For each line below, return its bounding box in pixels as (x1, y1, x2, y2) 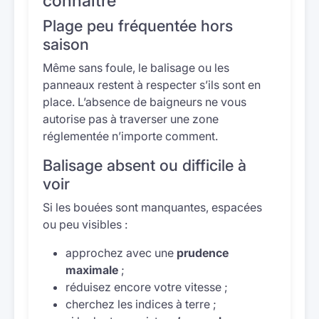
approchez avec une (66, 246, 177, 260)
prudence (177, 246, 229, 260)
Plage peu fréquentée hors (43, 16, 233, 35)
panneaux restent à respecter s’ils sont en (43, 78, 261, 92)
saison (43, 35, 89, 53)
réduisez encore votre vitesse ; (66, 280, 228, 294)
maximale (66, 263, 118, 277)
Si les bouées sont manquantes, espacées (43, 200, 262, 214)
